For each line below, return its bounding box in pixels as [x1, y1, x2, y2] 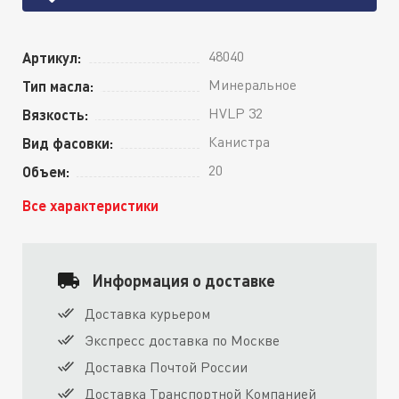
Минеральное [208, 76, 297, 94]
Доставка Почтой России [85, 358, 248, 377]
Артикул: [22, 49, 81, 67]
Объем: [22, 163, 69, 181]
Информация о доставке [93, 271, 275, 291]
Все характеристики [22, 197, 159, 215]
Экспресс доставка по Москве [85, 331, 280, 350]
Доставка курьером [85, 305, 210, 323]
